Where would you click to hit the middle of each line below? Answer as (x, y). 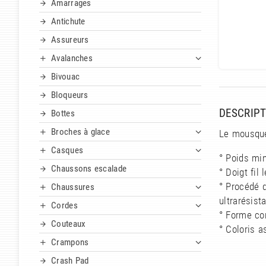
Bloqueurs (70, 95)
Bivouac (66, 77)
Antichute (68, 22)
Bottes (63, 114)
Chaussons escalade (89, 169)
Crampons (70, 243)
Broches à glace (80, 132)
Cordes (64, 206)
